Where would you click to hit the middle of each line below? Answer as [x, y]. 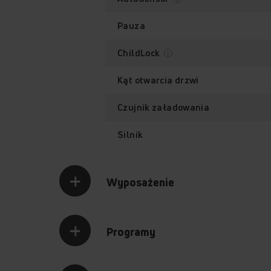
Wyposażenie [140, 182]
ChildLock [140, 53]
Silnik [130, 135]
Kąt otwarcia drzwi [158, 80]
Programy [131, 232]
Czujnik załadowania [164, 108]
